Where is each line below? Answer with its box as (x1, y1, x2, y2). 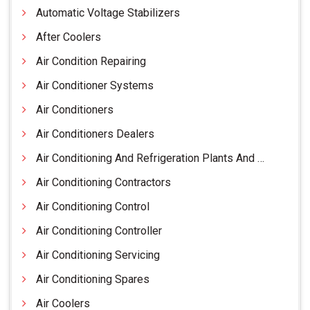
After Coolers (36, 30, 101, 44)
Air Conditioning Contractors (36, 176, 171, 190)
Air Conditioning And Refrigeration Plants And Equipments (36, 152, 257, 165)
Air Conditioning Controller (36, 224, 162, 238)
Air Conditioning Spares (36, 273, 149, 286)
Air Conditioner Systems (36, 79, 154, 93)
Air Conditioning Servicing (36, 248, 160, 262)
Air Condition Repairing (36, 55, 146, 69)
